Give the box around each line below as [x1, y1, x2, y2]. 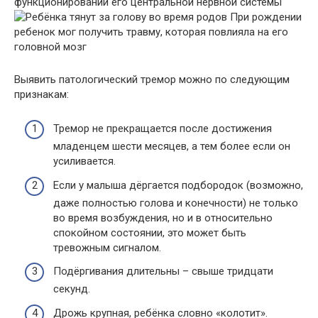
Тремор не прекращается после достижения [53, 122, 272, 136]
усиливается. [53, 155, 116, 168]
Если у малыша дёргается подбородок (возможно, [53, 178, 303, 192]
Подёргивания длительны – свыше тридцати [53, 265, 273, 278]
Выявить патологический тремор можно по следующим [14, 72, 290, 86]
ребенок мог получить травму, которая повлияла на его [14, 25, 288, 38]
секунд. [53, 283, 90, 296]
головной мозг [14, 40, 87, 53]
